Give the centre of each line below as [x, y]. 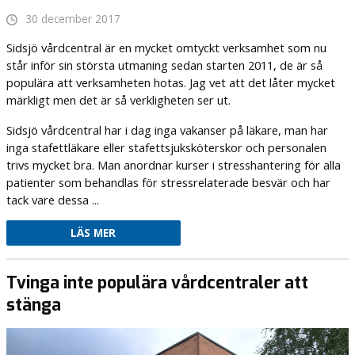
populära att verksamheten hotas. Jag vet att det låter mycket [170, 83]
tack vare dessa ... [52, 199]
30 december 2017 [73, 19]
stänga [33, 305]
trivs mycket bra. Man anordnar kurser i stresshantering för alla [173, 164]
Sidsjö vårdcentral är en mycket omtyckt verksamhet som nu [166, 48]
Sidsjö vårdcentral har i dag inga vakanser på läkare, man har [167, 130]
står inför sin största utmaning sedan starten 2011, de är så [164, 65]
